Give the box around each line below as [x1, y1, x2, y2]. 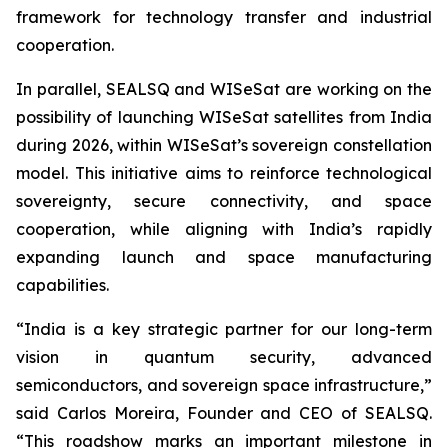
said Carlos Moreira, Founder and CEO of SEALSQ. [16, 403, 432, 423]
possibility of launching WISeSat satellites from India [16, 107, 432, 127]
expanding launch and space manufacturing [16, 247, 432, 267]
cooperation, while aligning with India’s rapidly [16, 219, 432, 239]
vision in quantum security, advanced [16, 347, 432, 367]
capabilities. [16, 275, 109, 295]
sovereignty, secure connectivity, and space [16, 191, 432, 211]
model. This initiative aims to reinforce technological [16, 163, 432, 183]
